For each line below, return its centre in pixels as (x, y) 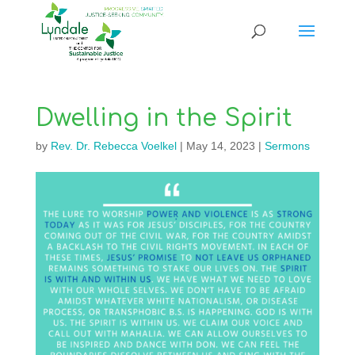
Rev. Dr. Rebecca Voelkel (113, 146)
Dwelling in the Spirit (164, 118)
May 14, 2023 (220, 146)
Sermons (287, 146)
